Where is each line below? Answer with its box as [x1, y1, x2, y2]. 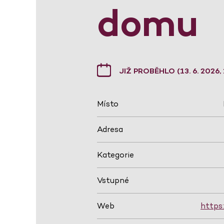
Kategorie [97, 149, 134, 160]
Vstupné [97, 175, 129, 186]
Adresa [97, 124, 123, 135]
